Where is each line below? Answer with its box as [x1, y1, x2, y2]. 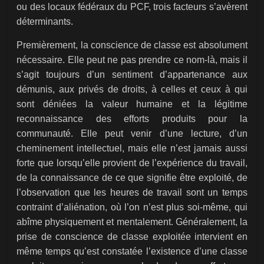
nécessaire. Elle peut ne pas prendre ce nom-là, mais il [16, 55, 247, 65]
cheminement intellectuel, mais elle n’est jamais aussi [16, 143, 247, 154]
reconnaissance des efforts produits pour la [16, 114, 247, 124]
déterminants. [16, 16, 74, 27]
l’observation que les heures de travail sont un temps [16, 187, 247, 198]
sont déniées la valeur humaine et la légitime [16, 99, 247, 110]
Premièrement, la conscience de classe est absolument [16, 40, 247, 51]
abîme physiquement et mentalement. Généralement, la [16, 217, 247, 227]
